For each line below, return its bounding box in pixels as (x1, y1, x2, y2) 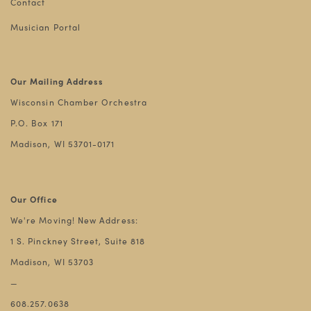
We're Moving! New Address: (10, 214, 138, 227)
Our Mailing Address (10, 75, 104, 88)
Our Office (10, 193, 58, 206)
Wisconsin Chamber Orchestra (10, 96, 147, 109)
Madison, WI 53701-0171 (10, 137, 115, 151)
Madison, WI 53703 (10, 255, 94, 269)
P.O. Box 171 (10, 117, 63, 130)
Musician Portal (10, 21, 81, 34)
